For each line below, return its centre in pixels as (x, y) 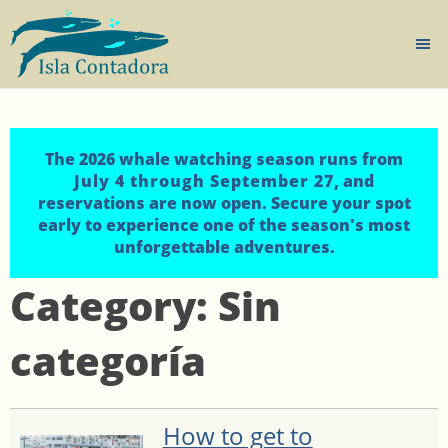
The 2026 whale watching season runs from (224, 159)
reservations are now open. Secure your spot (224, 203)
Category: (114, 306)
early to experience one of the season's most (224, 225)
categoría (108, 361)
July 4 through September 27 (204, 181)
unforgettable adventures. (224, 247)
